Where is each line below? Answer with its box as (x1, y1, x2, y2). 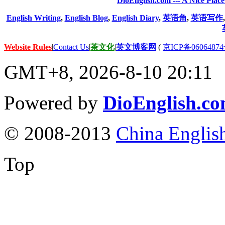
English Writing (6, 13, 61, 22)
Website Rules (4, 42, 52, 51)
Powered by (4, 91, 103, 114)
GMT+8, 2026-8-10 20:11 (4, 61, 212, 83)
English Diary (111, 13, 159, 22)
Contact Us (53, 42, 89, 51)
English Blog (64, 13, 108, 22)
